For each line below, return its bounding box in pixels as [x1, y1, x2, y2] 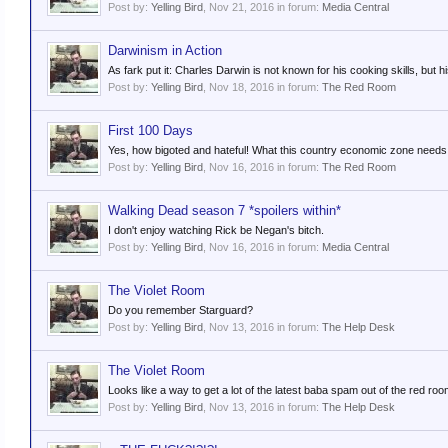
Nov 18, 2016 [209, 81, 274, 93]
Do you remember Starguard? [108, 304, 253, 316]
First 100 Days [108, 123, 193, 138]
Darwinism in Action [108, 43, 222, 58]
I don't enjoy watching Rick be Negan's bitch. [108, 224, 324, 236]
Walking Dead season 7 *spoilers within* [108, 203, 341, 218]
